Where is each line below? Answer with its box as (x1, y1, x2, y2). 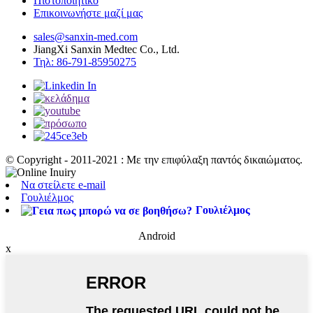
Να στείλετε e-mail (21, 178, 105, 191)
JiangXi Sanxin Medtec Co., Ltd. (34, 43, 180, 55)
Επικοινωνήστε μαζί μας (34, 6, 143, 19)
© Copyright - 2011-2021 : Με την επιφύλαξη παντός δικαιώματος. (6, 153, 303, 166)
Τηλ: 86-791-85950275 (34, 55, 136, 68)
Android (138, 230, 175, 242)
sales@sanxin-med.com (34, 30, 138, 43)
